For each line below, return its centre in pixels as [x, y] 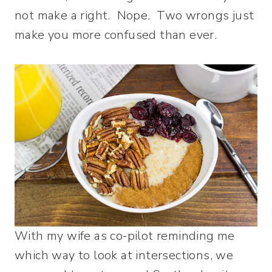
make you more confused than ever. [116, 35]
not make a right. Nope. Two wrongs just [134, 15]
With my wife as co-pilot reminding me [125, 236]
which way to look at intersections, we [124, 255]
